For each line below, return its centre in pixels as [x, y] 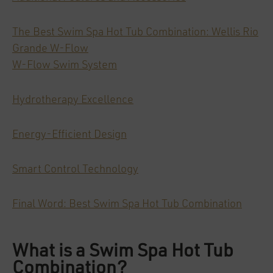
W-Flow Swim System [65, 65]
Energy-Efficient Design [69, 135]
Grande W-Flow [50, 49]
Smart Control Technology [75, 169]
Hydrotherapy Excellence [73, 100]
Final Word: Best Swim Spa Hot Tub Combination [127, 204]
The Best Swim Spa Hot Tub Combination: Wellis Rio [135, 32]
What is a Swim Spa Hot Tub [123, 252]
